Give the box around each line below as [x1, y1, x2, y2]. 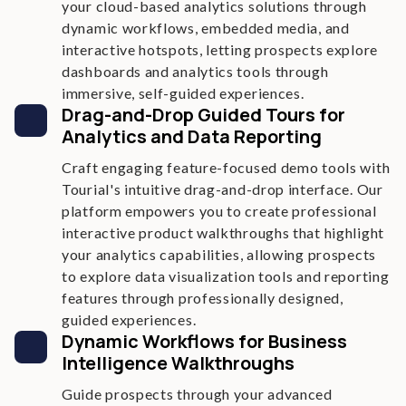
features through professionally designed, [62, 289, 343, 306]
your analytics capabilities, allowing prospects [62, 246, 376, 263]
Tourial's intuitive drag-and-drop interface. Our [62, 180, 383, 198]
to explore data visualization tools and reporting [62, 267, 390, 285]
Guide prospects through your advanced [62, 385, 333, 402]
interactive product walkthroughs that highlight [62, 224, 384, 241]
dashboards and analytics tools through [62, 63, 329, 80]
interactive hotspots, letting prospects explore [62, 41, 378, 58]
